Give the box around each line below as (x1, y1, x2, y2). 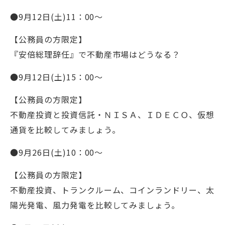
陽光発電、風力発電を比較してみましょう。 (10, 199, 180, 211)
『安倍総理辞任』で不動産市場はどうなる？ (10, 48, 181, 60)
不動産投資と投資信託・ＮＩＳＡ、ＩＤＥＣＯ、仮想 (10, 108, 215, 121)
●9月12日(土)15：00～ (10, 71, 103, 83)
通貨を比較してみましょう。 (10, 124, 121, 136)
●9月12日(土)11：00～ (10, 11, 103, 23)
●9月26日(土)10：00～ (10, 146, 103, 158)
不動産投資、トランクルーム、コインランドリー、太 (10, 184, 215, 196)
